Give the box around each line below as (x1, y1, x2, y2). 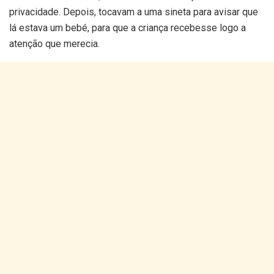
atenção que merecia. (9, 38, 100, 50)
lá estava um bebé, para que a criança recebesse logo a (9, 22, 246, 34)
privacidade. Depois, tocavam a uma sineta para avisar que (9, 6, 258, 18)
